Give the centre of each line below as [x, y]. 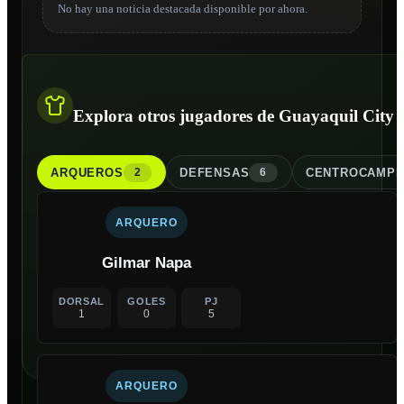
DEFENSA [210, 172]
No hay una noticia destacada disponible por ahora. [182, 9]
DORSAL [82, 301]
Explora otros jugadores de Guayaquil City [234, 115]
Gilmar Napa [146, 263]
